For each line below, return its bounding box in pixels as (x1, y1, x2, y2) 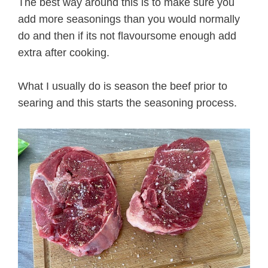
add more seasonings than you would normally (18, 13, 240, 25)
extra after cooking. (18, 46, 109, 59)
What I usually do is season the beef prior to (18, 80, 227, 93)
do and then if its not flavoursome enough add (18, 29, 236, 42)
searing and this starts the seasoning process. (18, 97, 237, 109)
